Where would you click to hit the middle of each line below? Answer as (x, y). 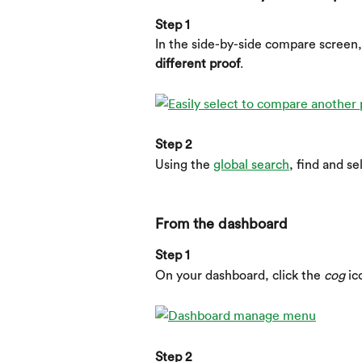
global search (251, 164)
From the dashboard (221, 224)
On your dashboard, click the (240, 275)
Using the (184, 164)
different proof (198, 64)
